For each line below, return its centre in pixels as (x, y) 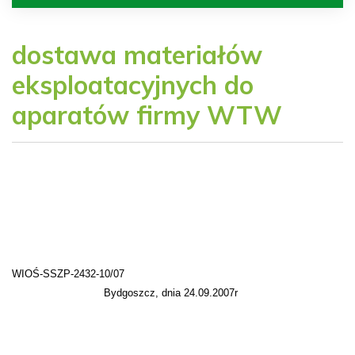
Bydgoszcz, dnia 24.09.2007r (171, 293)
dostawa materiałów (137, 55)
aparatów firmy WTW (147, 115)
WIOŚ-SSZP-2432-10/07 (68, 274)
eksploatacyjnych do (133, 85)
